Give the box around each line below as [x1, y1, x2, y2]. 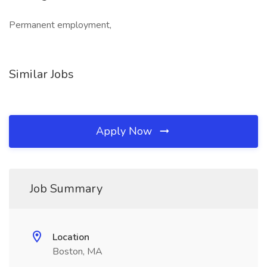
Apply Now [96, 124, 155, 138]
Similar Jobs [9, 66, 74, 82]
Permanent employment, [9, 18, 111, 32]
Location [52, 231, 89, 244]
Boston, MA [52, 245, 103, 258]
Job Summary [30, 181, 103, 197]
